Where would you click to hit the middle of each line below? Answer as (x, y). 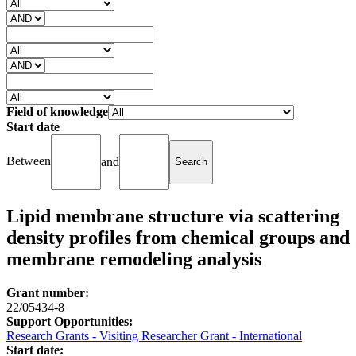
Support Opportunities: (70, 321)
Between (29, 161)
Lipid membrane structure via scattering (173, 216)
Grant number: (48, 292)
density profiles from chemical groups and (178, 237)
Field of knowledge (57, 111)
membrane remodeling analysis (134, 259)
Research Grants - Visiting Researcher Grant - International (154, 335)
